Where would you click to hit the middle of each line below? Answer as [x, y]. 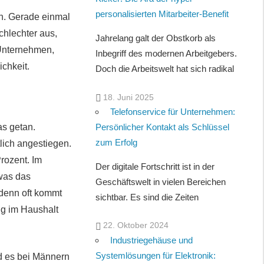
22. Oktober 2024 [136, 225]
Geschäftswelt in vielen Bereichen [161, 181]
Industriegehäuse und [152, 240]
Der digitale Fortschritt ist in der [155, 166]
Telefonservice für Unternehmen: [173, 111]
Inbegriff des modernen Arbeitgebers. [166, 54]
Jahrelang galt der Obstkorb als [156, 38]
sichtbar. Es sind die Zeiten [147, 197]
